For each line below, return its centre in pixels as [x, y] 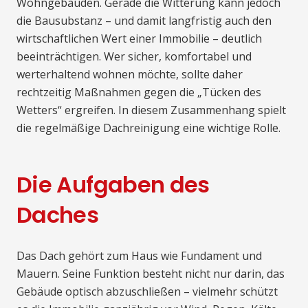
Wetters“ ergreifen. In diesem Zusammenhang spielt [151, 110]
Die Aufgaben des [113, 185]
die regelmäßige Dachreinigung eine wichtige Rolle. [148, 128]
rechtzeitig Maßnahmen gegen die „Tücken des [139, 92]
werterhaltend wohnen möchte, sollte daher [130, 75]
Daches [58, 215]
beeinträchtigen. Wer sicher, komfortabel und [134, 57]
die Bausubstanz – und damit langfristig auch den [144, 21]
